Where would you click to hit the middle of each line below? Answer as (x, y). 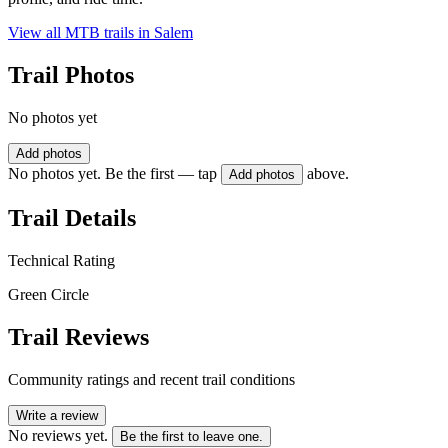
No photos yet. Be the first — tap (112, 174)
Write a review (57, 415)
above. (328, 174)
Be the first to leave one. (191, 436)
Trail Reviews (78, 336)
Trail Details (72, 217)
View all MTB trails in (81, 33)
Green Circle (48, 294)
